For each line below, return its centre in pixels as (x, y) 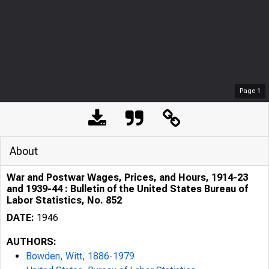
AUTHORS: (32, 242)
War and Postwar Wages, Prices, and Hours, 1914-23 (127, 177)
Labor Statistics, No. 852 (64, 200)
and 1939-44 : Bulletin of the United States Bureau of (127, 189)
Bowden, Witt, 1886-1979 (80, 256)
